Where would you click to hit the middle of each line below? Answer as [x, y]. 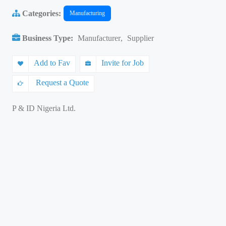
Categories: [41, 13]
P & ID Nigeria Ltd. [44, 108]
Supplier [140, 38]
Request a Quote [61, 82]
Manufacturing [87, 13]
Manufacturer [99, 38]
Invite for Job [123, 63]
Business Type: [48, 38]
